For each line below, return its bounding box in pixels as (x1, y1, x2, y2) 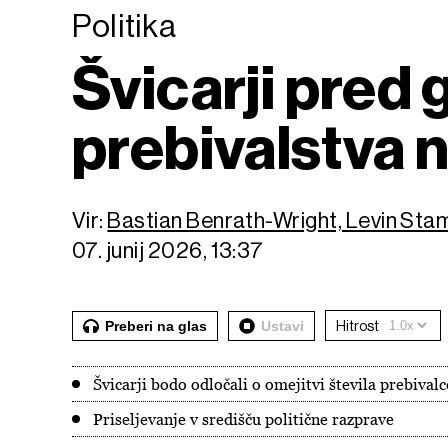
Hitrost (336, 317, 379, 334)
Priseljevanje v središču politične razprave (93, 410, 394, 428)
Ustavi (261, 317, 304, 334)
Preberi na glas (105, 317, 207, 334)
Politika (72, 8, 177, 44)
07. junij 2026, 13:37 (72, 238, 264, 263)
